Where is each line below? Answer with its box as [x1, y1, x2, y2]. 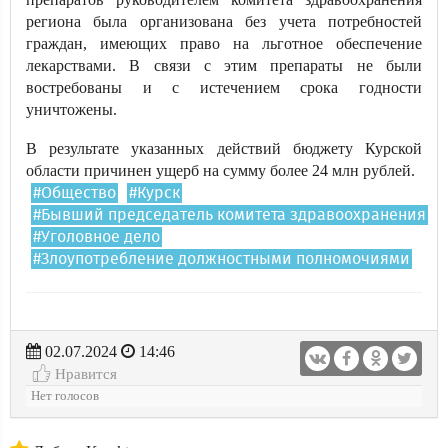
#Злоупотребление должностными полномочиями [33, 251, 410, 267]
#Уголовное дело [33, 229, 160, 245]
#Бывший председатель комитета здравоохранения [33, 207, 426, 223]
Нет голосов [31, 389, 99, 403]
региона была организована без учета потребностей [26, 13, 422, 30]
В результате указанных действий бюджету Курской [26, 140, 422, 157]
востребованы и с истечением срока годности [26, 79, 422, 96]
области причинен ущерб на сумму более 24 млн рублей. [26, 162, 415, 179]
